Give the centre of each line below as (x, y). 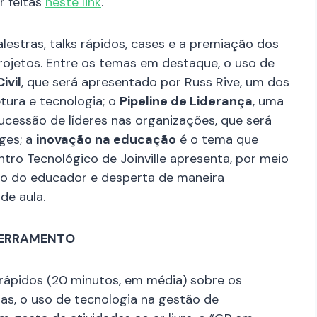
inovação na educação (106, 140)
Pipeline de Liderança (186, 102)
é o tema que (217, 140)
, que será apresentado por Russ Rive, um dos (155, 82)
